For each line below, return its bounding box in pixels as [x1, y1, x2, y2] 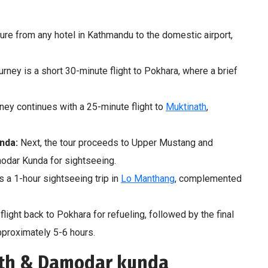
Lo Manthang [121, 172, 175, 184]
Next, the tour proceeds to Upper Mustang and [18, 136, 213, 148]
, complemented [175, 172, 242, 184]
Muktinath [166, 100, 206, 112]
